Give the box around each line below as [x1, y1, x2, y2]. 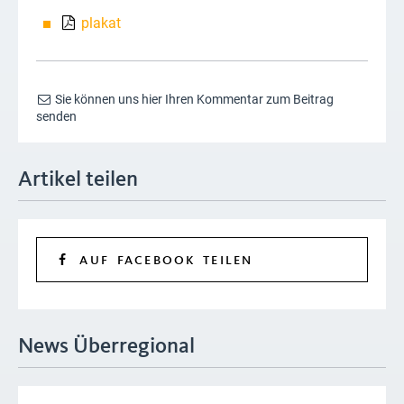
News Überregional [18, 336, 195, 359]
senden [36, 109, 77, 124]
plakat [81, 14, 122, 32]
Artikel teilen [18, 170, 138, 192]
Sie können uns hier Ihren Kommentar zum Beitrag [52, 92, 335, 107]
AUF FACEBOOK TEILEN [71, 254, 253, 268]
